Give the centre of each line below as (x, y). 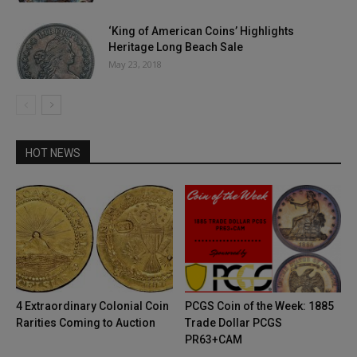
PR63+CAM (213, 340)
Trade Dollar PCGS (233, 323)
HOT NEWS (53, 153)
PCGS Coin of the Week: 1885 (259, 306)
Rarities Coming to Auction (86, 323)
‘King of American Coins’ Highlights (201, 31)
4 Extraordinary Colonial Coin (92, 306)
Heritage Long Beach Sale (176, 47)
